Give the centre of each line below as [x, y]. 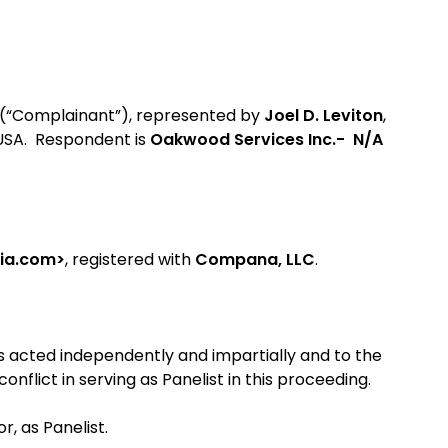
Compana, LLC [255, 259]
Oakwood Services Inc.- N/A [266, 139]
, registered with [130, 259]
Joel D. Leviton [323, 115]
